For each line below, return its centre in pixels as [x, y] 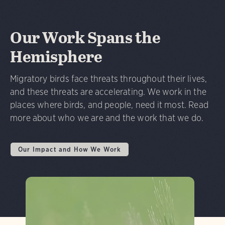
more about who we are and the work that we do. [107, 118]
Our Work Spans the [85, 37]
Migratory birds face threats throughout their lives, [109, 78]
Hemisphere [56, 57]
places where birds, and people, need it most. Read [109, 104]
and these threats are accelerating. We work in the [108, 91]
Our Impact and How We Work [70, 149]
